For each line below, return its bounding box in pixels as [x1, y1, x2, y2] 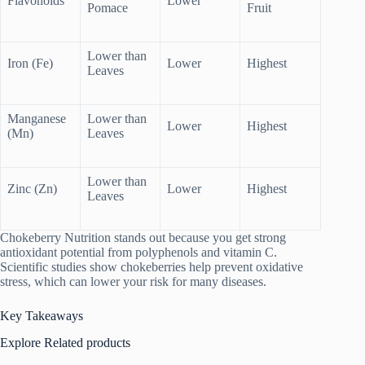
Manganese [7, 112, 66, 125]
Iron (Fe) [7, 56, 53, 70]
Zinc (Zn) [7, 182, 57, 196]
